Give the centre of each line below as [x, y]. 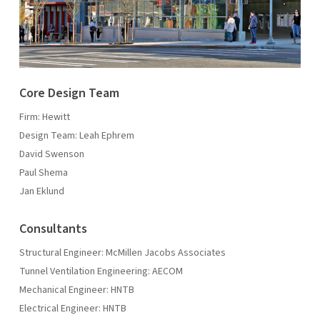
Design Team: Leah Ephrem [76, 135]
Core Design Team [69, 93]
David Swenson [51, 154]
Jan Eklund [41, 191]
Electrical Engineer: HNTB [72, 308]
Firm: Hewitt [44, 117]
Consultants [53, 229]
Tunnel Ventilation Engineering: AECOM [101, 271]
